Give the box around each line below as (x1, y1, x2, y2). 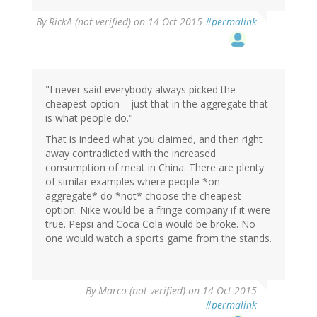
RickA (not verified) (49, 14, 131, 28)
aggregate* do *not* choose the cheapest (45, 188, 241, 202)
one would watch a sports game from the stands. (45, 231, 272, 245)
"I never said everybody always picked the (45, 82, 236, 96)
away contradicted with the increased (45, 146, 216, 160)
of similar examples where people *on (45, 174, 220, 188)
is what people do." (45, 110, 133, 125)
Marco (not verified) (98, 283, 185, 297)
